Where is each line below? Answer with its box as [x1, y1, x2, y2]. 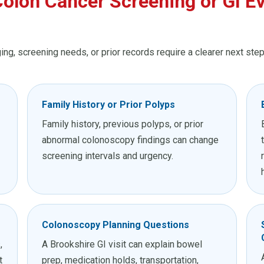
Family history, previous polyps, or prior [42, 118, 203, 130]
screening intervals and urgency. [42, 150, 173, 162]
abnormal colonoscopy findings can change [42, 134, 219, 146]
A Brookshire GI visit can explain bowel [42, 239, 202, 250]
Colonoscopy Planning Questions [42, 219, 189, 231]
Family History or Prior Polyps [42, 99, 175, 111]
